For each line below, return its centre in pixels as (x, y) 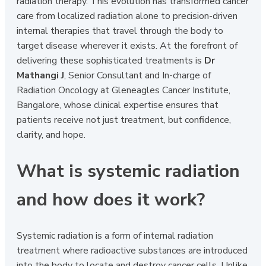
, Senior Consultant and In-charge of (137, 75)
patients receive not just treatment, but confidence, (124, 120)
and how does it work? (111, 199)
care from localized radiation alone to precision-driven (127, 16)
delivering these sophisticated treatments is (110, 60)
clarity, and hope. (51, 134)
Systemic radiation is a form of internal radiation (115, 236)
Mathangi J (40, 75)
